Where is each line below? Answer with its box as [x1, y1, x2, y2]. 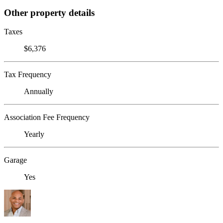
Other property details [4, 7, 95, 18]
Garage [4, 156, 27, 165]
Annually [24, 87, 53, 96]
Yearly [24, 130, 44, 139]
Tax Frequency [4, 70, 51, 79]
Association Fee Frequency [4, 113, 90, 122]
